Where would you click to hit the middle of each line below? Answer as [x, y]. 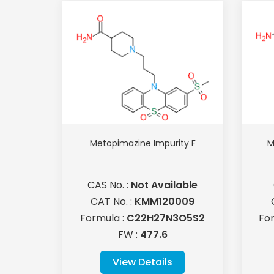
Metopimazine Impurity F [143, 143]
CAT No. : [113, 202]
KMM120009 [165, 202]
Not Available [165, 185]
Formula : [104, 218]
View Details [143, 262]
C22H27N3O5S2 [166, 218]
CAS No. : [109, 185]
